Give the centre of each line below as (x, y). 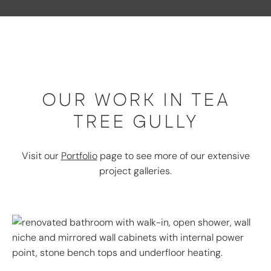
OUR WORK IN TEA (135, 100)
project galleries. (135, 171)
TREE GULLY (135, 121)
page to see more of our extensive (173, 155)
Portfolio (79, 155)
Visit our (41, 155)
